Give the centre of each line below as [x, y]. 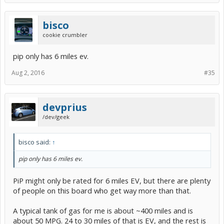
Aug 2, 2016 [28, 73]
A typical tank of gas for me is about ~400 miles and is [103, 210]
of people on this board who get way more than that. [102, 190]
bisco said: [35, 142]
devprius [65, 107]
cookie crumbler [65, 35]
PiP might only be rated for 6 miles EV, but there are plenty [112, 180]
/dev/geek [56, 117]
